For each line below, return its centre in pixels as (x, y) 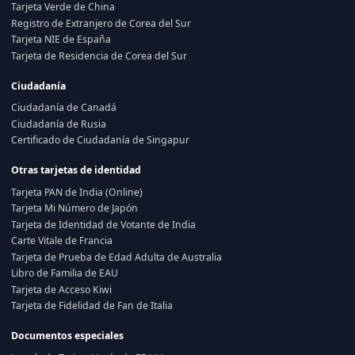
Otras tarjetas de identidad (76, 170)
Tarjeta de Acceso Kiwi (61, 289)
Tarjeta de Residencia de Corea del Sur (99, 55)
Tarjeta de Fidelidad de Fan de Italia (92, 305)
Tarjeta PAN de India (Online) (77, 192)
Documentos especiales (67, 336)
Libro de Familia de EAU (65, 273)
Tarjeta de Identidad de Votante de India (103, 224)
